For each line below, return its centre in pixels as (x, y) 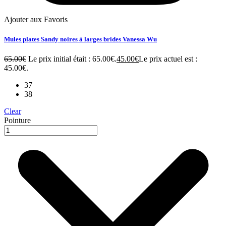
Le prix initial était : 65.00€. (72, 59)
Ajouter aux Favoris (36, 19)
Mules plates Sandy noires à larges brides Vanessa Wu (80, 39)
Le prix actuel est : (168, 59)
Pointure (17, 121)
